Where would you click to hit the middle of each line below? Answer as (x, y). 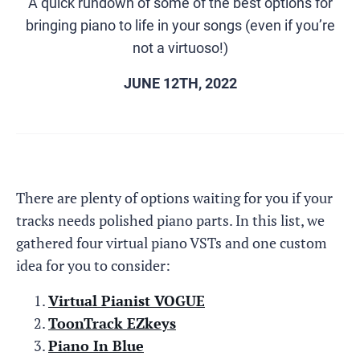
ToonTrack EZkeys (112, 323)
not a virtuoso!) (180, 48)
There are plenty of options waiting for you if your (174, 198)
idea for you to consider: (93, 265)
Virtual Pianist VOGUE (127, 301)
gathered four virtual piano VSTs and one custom (172, 243)
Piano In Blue (96, 346)
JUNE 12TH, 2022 (180, 83)
